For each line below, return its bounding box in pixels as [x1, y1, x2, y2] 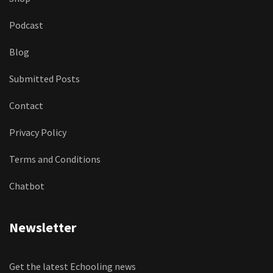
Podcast [9, 18, 43, 31]
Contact [9, 99, 43, 112]
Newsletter [9, 218, 76, 236]
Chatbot [9, 179, 44, 192]
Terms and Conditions [9, 152, 101, 165]
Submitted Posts [9, 72, 80, 85]
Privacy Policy [9, 126, 66, 138]
